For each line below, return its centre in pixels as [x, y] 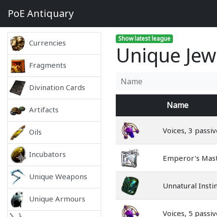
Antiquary [49, 13]
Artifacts [44, 109]
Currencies [47, 42]
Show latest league [144, 39]
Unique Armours [57, 198]
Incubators [47, 154]
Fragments [48, 65]
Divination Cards [57, 87]
